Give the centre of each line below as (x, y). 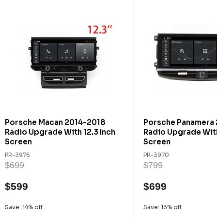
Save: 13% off (162, 207)
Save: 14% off (24, 207)
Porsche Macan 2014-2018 (55, 122)
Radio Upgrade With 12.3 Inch (60, 132)
